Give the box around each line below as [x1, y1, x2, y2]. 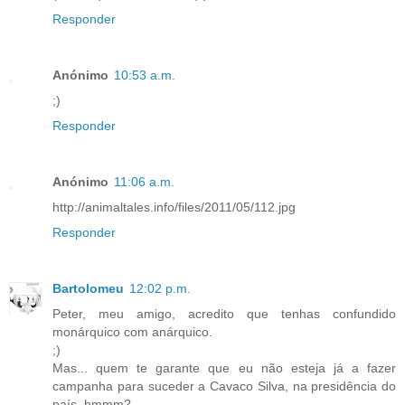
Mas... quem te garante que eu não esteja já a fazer [52, 361, 396, 376]
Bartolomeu [52, 281, 124, 297]
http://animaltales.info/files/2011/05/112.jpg [52, 200, 296, 215]
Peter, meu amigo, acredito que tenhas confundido [52, 306, 396, 322]
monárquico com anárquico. [52, 325, 212, 340]
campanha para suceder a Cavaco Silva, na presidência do [52, 379, 396, 394]
